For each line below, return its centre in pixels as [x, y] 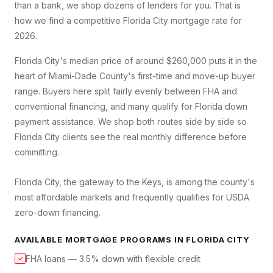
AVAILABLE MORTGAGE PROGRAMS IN [101, 240]
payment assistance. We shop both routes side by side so [131, 122]
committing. [37, 152]
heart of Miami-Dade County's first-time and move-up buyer [135, 76]
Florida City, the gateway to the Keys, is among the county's [135, 182]
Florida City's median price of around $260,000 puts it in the [136, 61]
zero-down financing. [58, 213]
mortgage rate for [205, 21]
